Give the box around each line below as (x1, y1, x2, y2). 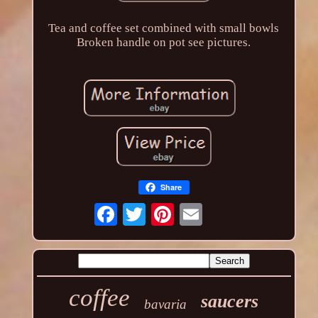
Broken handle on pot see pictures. (77, 35, 251, 49)
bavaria (144, 297, 187, 312)
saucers (201, 291, 259, 312)
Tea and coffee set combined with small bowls (48, 21, 280, 35)
